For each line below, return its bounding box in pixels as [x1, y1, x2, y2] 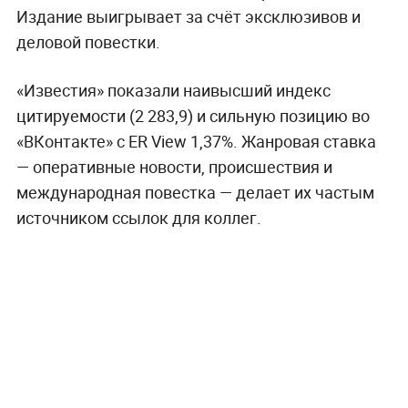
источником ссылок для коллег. [15, 206, 261, 229]
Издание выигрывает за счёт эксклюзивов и [15, 5, 361, 27]
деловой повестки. [15, 30, 160, 53]
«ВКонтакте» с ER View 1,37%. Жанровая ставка [15, 129, 376, 152]
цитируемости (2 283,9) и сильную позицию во [15, 104, 370, 127]
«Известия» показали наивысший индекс [15, 78, 331, 101]
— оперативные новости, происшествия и [15, 155, 332, 178]
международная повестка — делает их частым [15, 180, 374, 203]
